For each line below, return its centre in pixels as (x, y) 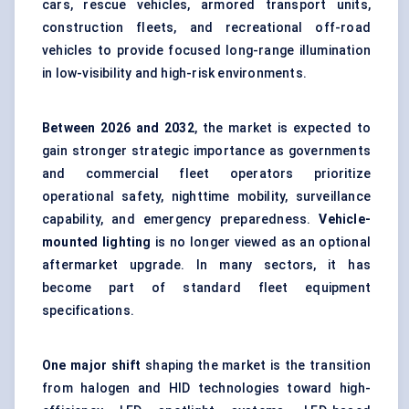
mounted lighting (97, 242)
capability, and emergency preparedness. (181, 220)
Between (69, 128)
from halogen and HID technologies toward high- (206, 388)
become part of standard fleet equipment (206, 288)
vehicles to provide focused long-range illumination (206, 51)
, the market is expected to (282, 128)
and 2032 (165, 128)
